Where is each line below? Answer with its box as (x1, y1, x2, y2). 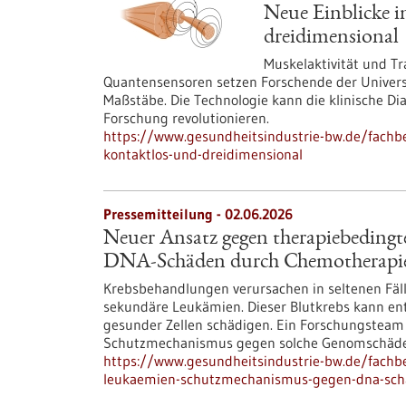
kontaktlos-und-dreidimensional (103, 145, 303, 163)
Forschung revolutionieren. (103, 109, 269, 127)
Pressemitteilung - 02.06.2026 (103, 205, 293, 223)
